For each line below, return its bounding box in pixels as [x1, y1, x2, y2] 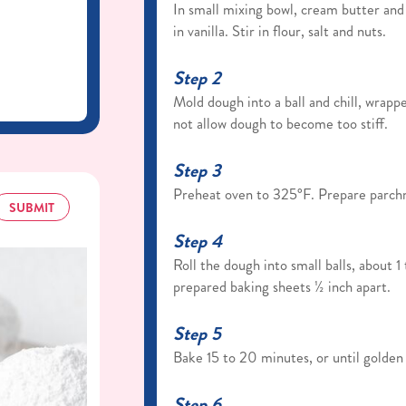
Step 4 [173, 227, 223, 255]
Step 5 [173, 319, 222, 347]
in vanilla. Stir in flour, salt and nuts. [173, 20, 387, 43]
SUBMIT [8, 198, 54, 217]
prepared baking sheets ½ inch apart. [173, 275, 391, 297]
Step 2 [173, 64, 222, 92]
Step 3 [173, 156, 222, 184]
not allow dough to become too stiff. [173, 112, 389, 135]
